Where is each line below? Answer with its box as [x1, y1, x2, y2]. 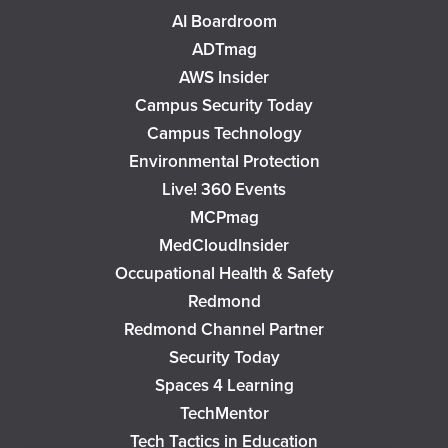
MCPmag [189, 207, 259, 228]
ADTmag [191, 39, 257, 60]
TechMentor [179, 403, 269, 424]
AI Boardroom [171, 11, 277, 32]
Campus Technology [146, 123, 302, 144]
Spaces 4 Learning [154, 375, 294, 396]
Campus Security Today [135, 95, 313, 116]
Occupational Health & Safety [114, 263, 334, 284]
